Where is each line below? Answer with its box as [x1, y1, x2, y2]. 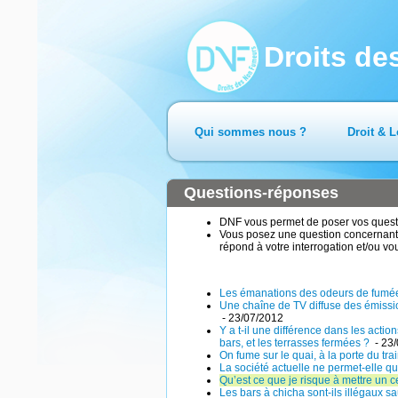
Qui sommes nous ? [195, 125, 306, 139]
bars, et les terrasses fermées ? [219, 337, 372, 349]
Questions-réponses [184, 183, 338, 202]
